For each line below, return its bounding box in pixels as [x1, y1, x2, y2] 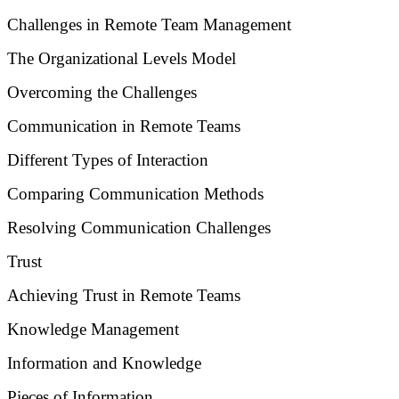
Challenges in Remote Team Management [7, 14, 291, 34]
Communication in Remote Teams [7, 116, 240, 135]
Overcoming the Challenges [7, 82, 197, 102]
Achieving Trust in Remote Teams [7, 285, 240, 305]
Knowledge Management [7, 319, 179, 338]
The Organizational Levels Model [7, 48, 236, 68]
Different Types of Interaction [7, 150, 208, 169]
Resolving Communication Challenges [7, 217, 271, 237]
